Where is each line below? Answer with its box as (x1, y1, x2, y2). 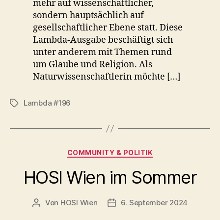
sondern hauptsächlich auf (33, 10, 144, 21)
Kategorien (110, 145, 153, 156)
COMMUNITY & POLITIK (67, 148, 153, 157)
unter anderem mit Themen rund (33, 47, 172, 58)
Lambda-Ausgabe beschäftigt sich (33, 34, 173, 46)
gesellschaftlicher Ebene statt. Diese (33, 22, 183, 33)
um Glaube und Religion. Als (33, 59, 153, 70)
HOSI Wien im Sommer (23, 166, 197, 188)
